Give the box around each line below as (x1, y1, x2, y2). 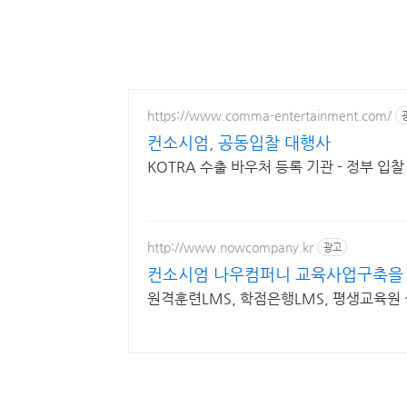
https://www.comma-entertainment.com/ (147, 107, 392, 123)
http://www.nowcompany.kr (147, 239, 313, 254)
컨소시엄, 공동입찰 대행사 (147, 133, 331, 152)
